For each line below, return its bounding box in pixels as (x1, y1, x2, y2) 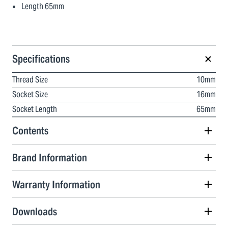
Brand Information (12, 150, 87, 164)
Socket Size (12, 89, 48, 100)
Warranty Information (12, 177, 100, 191)
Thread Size (12, 74, 48, 85)
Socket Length (12, 103, 57, 115)
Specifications (12, 52, 70, 66)
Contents (12, 124, 48, 138)
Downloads (12, 204, 57, 218)
